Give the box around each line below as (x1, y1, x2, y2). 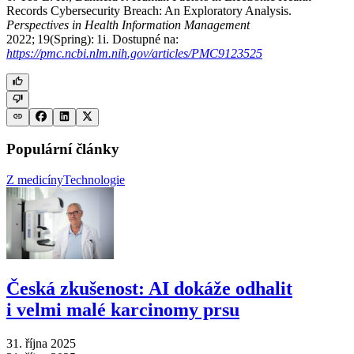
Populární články (6, 141, 119, 158)
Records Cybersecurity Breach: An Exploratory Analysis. (6, 3, 292, 17)
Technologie (63, 173, 125, 187)
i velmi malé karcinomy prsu (6, 299, 239, 321)
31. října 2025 (6, 337, 76, 350)
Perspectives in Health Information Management (6, 17, 250, 32)
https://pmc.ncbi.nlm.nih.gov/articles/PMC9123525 (6, 46, 262, 60)
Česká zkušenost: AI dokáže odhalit (6, 278, 292, 299)
